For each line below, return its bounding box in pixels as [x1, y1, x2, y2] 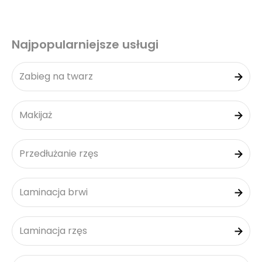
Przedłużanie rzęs [19, 147, 98, 160]
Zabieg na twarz [19, 70, 93, 83]
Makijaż [19, 108, 52, 122]
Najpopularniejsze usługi [12, 36, 158, 53]
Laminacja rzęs [19, 224, 87, 237]
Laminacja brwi [19, 185, 88, 199]
